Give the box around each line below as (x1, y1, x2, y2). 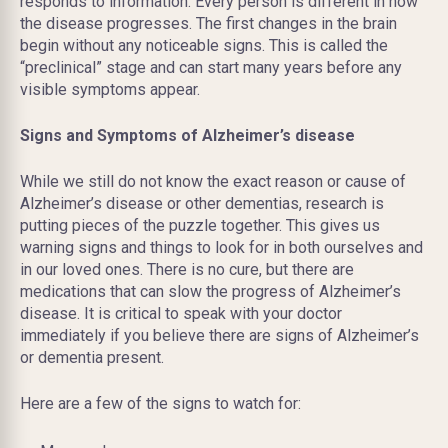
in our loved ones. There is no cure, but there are (20, 259, 354, 279)
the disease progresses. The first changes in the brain (20, 13, 397, 33)
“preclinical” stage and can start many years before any (20, 57, 402, 77)
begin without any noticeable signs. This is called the (20, 35, 388, 55)
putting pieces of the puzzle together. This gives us (20, 215, 380, 235)
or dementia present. (20, 347, 164, 367)
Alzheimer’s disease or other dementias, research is (20, 193, 384, 213)
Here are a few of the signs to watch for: (20, 393, 301, 413)
